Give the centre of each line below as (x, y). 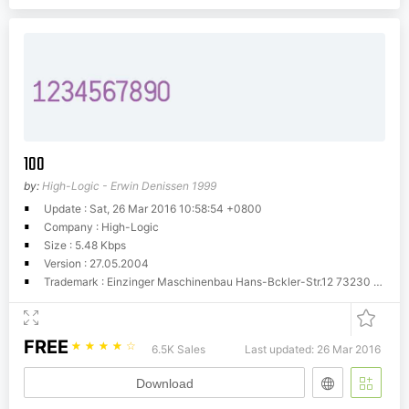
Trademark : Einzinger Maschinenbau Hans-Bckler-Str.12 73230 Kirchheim (209, 281)
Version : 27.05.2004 (96, 263)
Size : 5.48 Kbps (85, 245)
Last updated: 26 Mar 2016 (313, 349)
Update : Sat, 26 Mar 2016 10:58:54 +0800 (153, 208)
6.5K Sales (178, 349)
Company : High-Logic (101, 226)
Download (164, 383)
